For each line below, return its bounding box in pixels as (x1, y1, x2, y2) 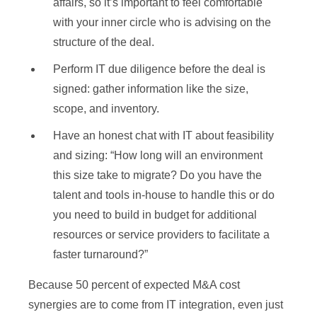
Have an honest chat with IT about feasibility (53, 129, 274, 142)
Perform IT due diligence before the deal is (53, 63, 265, 76)
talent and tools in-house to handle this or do (53, 189, 275, 202)
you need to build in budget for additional (53, 209, 257, 221)
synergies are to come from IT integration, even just (28, 299, 283, 311)
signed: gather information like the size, (53, 83, 248, 96)
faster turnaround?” (53, 248, 148, 261)
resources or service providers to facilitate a (53, 229, 270, 241)
